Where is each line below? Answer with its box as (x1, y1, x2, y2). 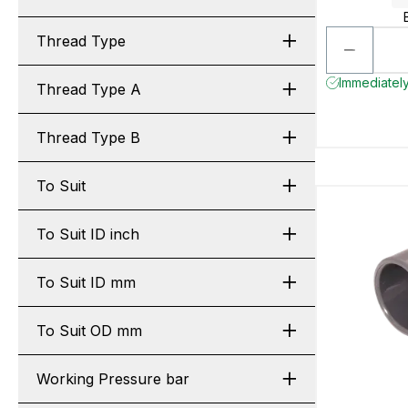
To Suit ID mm (36, 273, 136, 291)
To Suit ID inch (36, 225, 139, 243)
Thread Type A (36, 80, 141, 98)
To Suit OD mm (36, 321, 142, 340)
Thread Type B (36, 128, 140, 147)
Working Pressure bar (36, 370, 189, 388)
